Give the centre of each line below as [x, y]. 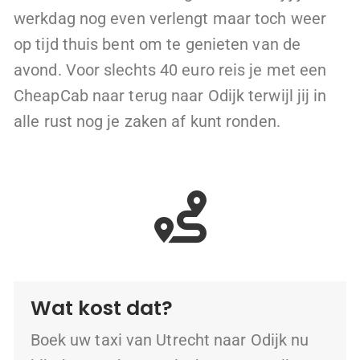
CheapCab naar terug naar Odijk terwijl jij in [170, 96]
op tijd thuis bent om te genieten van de [157, 45]
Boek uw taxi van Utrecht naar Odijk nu [170, 340]
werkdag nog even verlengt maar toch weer [170, 19]
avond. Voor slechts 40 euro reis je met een [170, 70]
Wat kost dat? [101, 309]
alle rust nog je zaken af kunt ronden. [147, 122]
